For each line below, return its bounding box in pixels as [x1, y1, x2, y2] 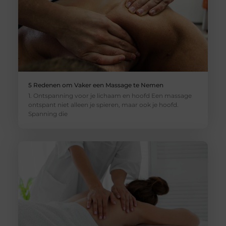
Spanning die [28, 109, 68, 118]
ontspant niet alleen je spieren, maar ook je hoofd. [28, 100, 179, 108]
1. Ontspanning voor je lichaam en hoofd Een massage [28, 91, 192, 99]
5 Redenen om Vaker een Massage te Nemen [28, 81, 163, 89]
